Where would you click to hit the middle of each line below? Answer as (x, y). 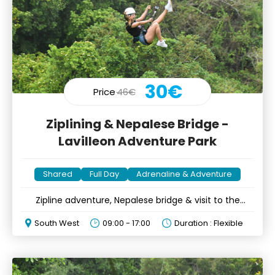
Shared (58, 174)
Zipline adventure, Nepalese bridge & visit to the (137, 200)
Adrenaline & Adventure (184, 174)
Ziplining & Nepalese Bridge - (137, 124)
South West (56, 223)
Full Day (104, 174)
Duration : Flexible (208, 223)
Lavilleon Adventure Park (137, 141)
